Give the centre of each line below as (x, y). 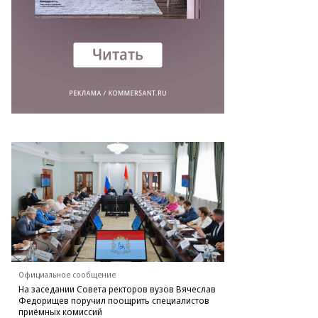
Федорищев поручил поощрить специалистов (114, 300)
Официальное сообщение (67, 274)
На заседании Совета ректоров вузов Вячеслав (117, 289)
